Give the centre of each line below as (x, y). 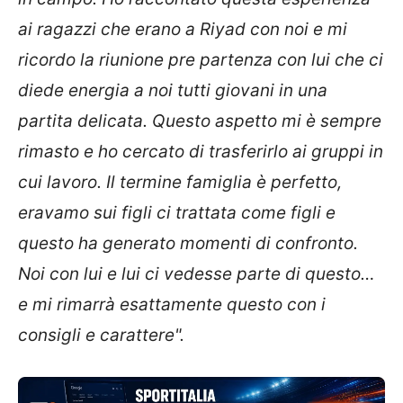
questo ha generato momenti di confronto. (188, 243)
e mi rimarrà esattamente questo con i (172, 304)
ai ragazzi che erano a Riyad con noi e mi (183, 29)
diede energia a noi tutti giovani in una (173, 90)
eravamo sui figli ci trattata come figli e (177, 213)
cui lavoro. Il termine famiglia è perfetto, (180, 182)
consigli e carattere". (101, 335)
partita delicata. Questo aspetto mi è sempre (200, 121)
